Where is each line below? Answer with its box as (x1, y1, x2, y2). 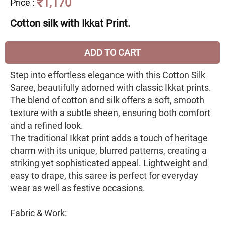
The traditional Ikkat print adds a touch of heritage (10, 133, 208, 144)
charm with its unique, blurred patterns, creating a (10, 145, 207, 156)
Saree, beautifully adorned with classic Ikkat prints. (10, 82, 211, 93)
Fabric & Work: (10, 208, 67, 219)
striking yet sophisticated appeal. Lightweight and (10, 158, 207, 169)
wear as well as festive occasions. (10, 183, 145, 194)
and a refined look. (10, 120, 83, 131)
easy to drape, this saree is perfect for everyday (10, 170, 198, 181)
